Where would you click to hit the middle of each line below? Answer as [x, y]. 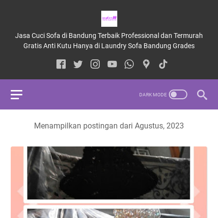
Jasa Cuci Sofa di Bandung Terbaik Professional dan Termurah [109, 36]
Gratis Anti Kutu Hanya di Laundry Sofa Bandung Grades [109, 46]
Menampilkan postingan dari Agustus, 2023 [109, 126]
